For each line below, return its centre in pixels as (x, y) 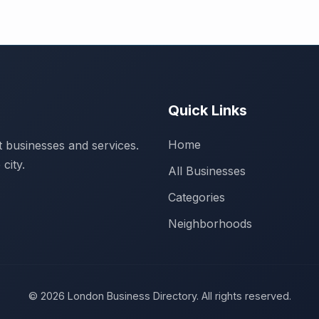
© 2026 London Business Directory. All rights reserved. (159, 296)
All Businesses (207, 171)
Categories (197, 197)
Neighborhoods (210, 224)
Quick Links (208, 110)
